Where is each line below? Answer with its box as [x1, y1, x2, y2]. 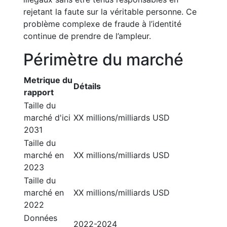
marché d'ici [24, 112, 70, 123]
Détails [73, 81, 101, 91]
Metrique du [24, 75, 72, 85]
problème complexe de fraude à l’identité [23, 19, 181, 29]
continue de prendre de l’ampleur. [23, 31, 151, 41]
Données [24, 213, 57, 223]
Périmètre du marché [23, 50, 183, 69]
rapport [24, 87, 54, 97]
